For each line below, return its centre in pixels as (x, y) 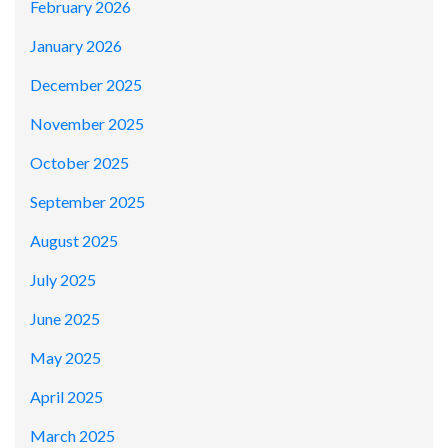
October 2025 (79, 163)
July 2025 (63, 280)
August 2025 (74, 241)
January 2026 (76, 46)
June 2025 (65, 319)
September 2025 (87, 202)
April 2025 (66, 397)
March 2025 (72, 436)
